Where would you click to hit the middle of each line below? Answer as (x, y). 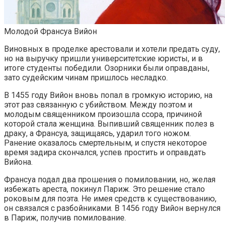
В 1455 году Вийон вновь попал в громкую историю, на (108, 95)
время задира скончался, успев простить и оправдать (105, 153)
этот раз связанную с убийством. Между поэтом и (98, 105)
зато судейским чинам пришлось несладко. (86, 78)
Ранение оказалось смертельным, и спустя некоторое (105, 143)
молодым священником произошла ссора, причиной (103, 115)
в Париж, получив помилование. (65, 218)
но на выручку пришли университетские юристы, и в (103, 59)
